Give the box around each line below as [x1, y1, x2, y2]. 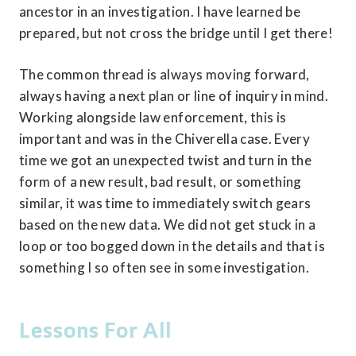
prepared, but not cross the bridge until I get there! [19, 25, 334, 42]
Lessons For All [19, 317, 172, 343]
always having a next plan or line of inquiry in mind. [19, 87, 329, 105]
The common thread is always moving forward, [19, 66, 310, 83]
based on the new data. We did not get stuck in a [19, 216, 316, 234]
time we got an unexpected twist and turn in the [19, 152, 311, 169]
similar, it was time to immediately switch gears [19, 195, 311, 212]
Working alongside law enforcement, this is [19, 109, 287, 126]
